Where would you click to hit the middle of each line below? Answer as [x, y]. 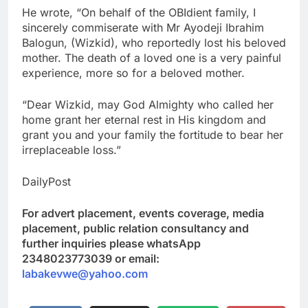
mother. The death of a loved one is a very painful [152, 57]
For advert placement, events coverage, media [143, 213]
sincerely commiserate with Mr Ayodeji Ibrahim [143, 27]
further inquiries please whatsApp [111, 243]
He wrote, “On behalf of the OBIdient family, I [139, 12]
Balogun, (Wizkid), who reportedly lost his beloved [154, 42]
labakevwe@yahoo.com [85, 273]
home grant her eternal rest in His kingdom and [144, 119]
